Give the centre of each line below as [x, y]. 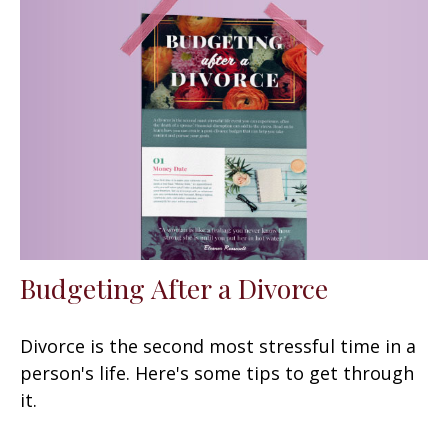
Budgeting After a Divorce [174, 288]
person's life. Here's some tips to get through [217, 373]
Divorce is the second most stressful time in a [218, 346]
